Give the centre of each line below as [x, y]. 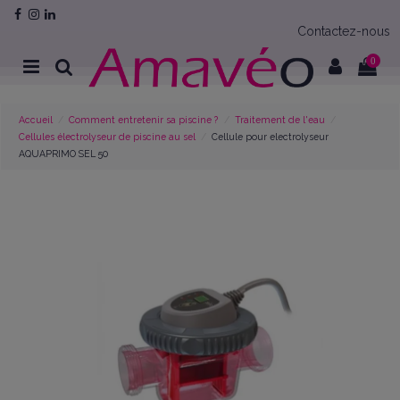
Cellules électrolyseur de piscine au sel [108, 136]
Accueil [36, 119]
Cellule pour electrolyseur [271, 136]
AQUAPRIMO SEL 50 [64, 153]
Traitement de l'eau [279, 119]
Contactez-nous [343, 31]
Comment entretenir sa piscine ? [144, 119]
